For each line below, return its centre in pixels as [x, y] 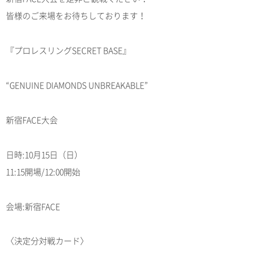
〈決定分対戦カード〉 [47, 241]
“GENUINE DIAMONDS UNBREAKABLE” [77, 85]
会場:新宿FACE [33, 206]
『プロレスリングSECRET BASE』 [68, 50]
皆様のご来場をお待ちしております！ [76, 15]
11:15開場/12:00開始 [43, 171]
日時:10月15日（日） [44, 154]
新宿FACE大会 [32, 119]
